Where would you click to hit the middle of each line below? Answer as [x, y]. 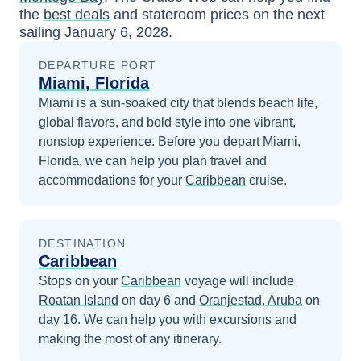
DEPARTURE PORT [98, 65]
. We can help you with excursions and [187, 320]
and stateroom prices [179, 15]
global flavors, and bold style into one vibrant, [167, 122]
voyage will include [238, 281]
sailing [42, 32]
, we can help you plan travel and [173, 161]
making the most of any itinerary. [130, 339]
